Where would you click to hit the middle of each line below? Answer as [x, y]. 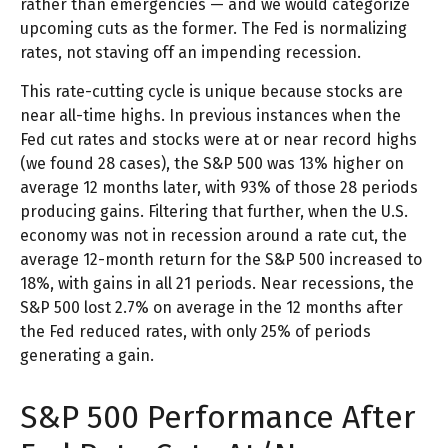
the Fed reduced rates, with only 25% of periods [195, 332]
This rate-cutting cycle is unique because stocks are [211, 92]
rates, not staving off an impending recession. [190, 53]
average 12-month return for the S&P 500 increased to [221, 260]
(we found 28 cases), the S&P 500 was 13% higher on [212, 164]
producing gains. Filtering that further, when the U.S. [214, 212]
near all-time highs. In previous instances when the [210, 116]
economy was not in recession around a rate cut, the [213, 236]
